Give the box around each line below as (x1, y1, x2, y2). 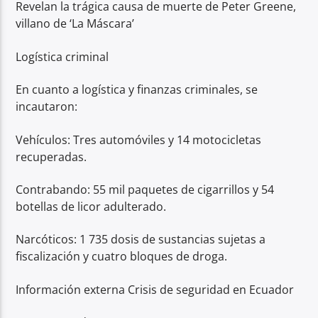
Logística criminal (16, 48, 109, 65)
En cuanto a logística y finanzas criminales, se (16, 82, 258, 98)
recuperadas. (16, 148, 87, 165)
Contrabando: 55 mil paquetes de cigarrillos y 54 (16, 181, 275, 197)
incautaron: (16, 99, 78, 115)
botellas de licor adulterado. (16, 198, 167, 214)
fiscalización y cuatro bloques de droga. (16, 248, 228, 265)
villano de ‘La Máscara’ (16, 16, 135, 32)
